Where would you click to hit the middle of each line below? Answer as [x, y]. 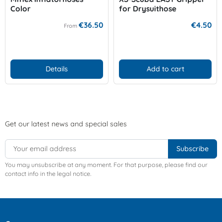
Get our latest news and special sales [66, 124]
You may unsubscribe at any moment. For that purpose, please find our [106, 165]
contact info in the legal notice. [48, 174]
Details [57, 69]
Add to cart [165, 69]
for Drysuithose [148, 8]
